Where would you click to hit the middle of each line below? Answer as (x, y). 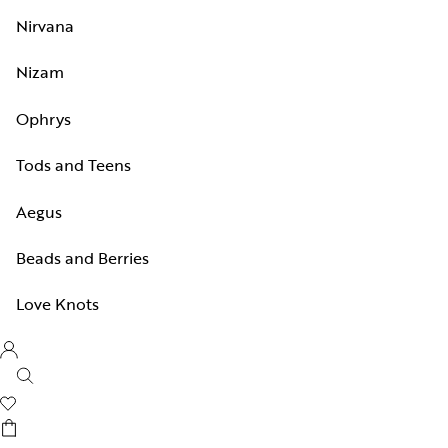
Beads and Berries (82, 257)
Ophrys (43, 118)
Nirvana (45, 26)
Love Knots (57, 304)
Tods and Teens (73, 165)
